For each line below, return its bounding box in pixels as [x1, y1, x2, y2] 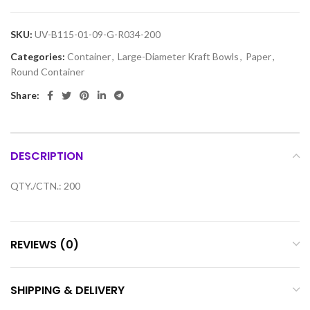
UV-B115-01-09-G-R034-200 [35, 28, 161, 40]
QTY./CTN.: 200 [10, 179, 80, 192]
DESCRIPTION [10, 147, 83, 164]
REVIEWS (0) [10, 236, 79, 253]
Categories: [10, 50, 65, 62]
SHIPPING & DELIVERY [10, 282, 125, 298]
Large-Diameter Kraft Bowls [118, 50, 239, 62]
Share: [10, 89, 39, 101]
